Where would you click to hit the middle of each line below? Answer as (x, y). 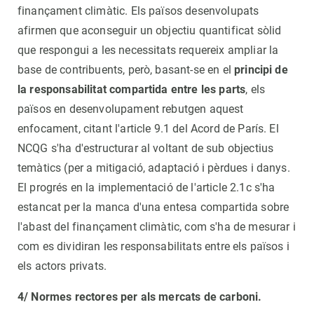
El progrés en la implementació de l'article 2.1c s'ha (146, 187)
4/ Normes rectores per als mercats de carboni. (140, 296)
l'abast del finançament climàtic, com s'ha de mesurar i (157, 226)
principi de (261, 69)
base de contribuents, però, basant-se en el (126, 69)
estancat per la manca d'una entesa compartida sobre (153, 207)
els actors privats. (62, 266)
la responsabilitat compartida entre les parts (132, 89)
